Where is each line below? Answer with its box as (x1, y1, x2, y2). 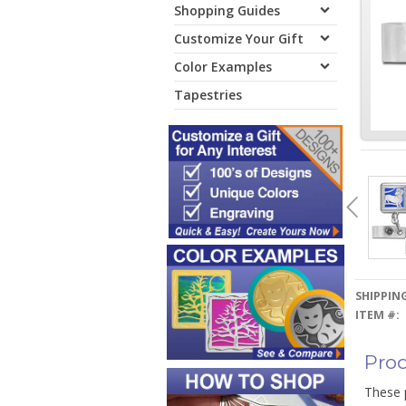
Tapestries (174, 86, 242, 103)
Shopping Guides (174, 2, 280, 19)
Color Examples (174, 58, 272, 75)
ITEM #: (354, 307, 400, 323)
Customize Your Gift (174, 30, 304, 47)
